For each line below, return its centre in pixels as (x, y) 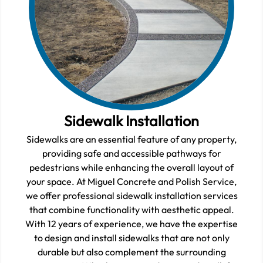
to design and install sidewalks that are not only (131, 238)
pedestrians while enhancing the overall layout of (131, 168)
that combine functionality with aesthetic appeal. (131, 210)
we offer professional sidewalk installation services (131, 196)
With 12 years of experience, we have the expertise (131, 224)
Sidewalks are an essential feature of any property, (131, 139)
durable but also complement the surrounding (131, 252)
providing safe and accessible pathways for (131, 154)
